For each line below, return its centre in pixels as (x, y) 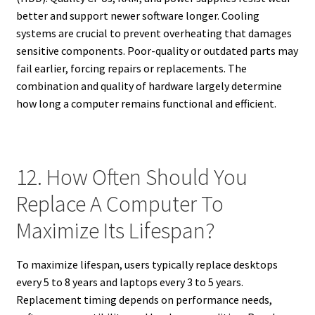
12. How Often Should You (131, 178)
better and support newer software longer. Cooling (137, 15)
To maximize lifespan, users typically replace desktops (147, 265)
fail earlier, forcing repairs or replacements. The (131, 68)
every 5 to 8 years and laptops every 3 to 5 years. (129, 282)
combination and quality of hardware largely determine (149, 85)
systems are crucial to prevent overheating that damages (154, 33)
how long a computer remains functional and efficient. (146, 103)
